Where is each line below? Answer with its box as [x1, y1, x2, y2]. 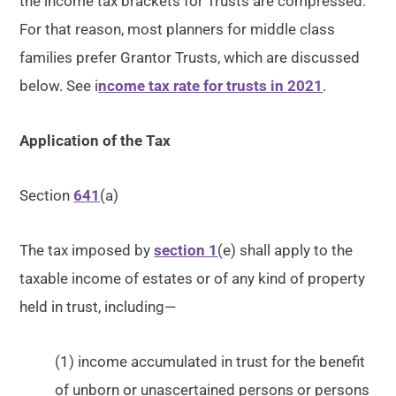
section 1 [154, 241, 218, 259]
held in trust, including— [19, 298, 177, 316]
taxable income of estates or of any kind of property [19, 270, 366, 287]
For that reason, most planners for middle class [19, 20, 336, 38]
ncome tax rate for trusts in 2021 [98, 77, 324, 95]
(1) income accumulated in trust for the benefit [55, 353, 366, 370]
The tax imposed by [19, 241, 155, 259]
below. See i [19, 77, 99, 95]
